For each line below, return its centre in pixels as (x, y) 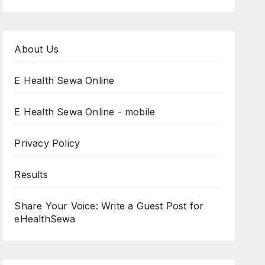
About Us (36, 49)
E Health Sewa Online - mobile (85, 112)
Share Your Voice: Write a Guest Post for (109, 206)
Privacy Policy (47, 143)
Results (31, 175)
